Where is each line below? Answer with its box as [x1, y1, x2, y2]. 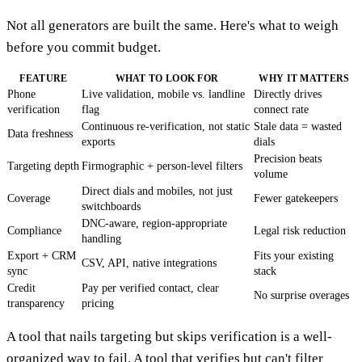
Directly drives [254, 87, 322, 100]
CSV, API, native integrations [82, 256, 217, 269]
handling [82, 232, 121, 245]
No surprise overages [254, 288, 349, 301]
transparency [7, 297, 65, 309]
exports [82, 135, 115, 148]
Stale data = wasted [254, 120, 342, 133]
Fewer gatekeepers [254, 192, 338, 204]
